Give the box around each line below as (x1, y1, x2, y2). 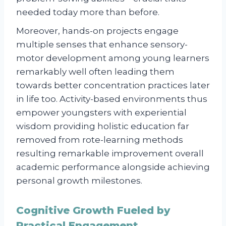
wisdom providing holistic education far (16, 121, 189, 131)
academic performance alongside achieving (16, 161, 210, 172)
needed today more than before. (16, 7, 159, 17)
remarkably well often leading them (16, 66, 175, 77)
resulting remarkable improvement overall (16, 148, 204, 158)
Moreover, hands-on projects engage (16, 25, 179, 36)
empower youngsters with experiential (16, 107, 187, 118)
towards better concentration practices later (16, 80, 210, 90)
